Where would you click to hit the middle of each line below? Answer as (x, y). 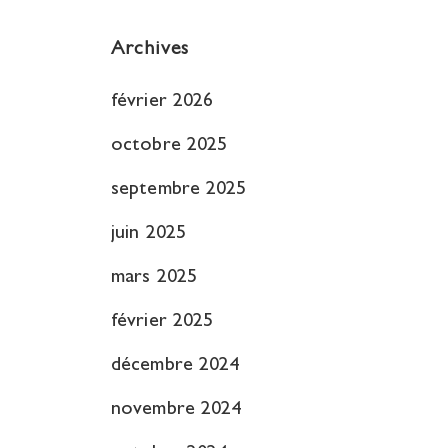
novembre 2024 (176, 410)
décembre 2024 (175, 366)
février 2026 (162, 102)
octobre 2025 (169, 146)
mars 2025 (154, 278)
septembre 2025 (179, 190)
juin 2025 (148, 234)
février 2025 (162, 322)
